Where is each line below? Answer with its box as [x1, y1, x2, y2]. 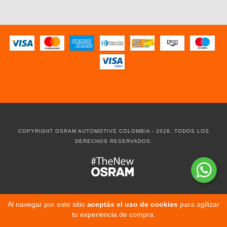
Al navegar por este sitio [8, 200, 87, 208]
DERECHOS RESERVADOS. [74, 138, 153, 144]
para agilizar [178, 200, 219, 208]
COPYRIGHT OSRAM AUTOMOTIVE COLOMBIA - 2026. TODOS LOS [18, 128, 209, 134]
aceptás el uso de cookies [87, 200, 178, 208]
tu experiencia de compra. [71, 210, 156, 218]
